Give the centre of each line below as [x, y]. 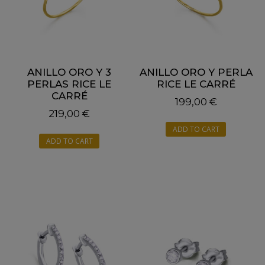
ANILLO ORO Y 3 [69, 72]
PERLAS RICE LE [69, 84]
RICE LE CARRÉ [196, 84]
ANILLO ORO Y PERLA [196, 72]
